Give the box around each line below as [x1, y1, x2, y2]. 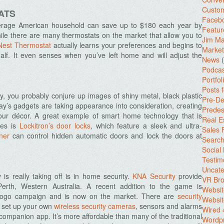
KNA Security [132, 171, 175, 181]
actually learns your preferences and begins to [51, 40, 202, 50]
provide [175, 171, 202, 181]
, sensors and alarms [135, 201, 202, 211]
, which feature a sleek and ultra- [90, 120, 202, 130]
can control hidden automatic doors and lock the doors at [9, 130, 202, 140]
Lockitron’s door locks [19, 120, 91, 130]
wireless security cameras [54, 201, 135, 211]
